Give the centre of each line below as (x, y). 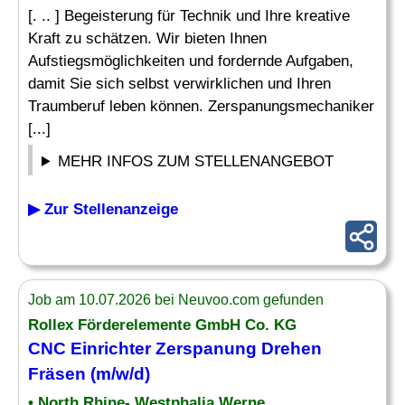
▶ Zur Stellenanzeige (103, 209)
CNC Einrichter (89, 348)
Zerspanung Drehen (236, 348)
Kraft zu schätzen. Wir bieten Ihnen (147, 38)
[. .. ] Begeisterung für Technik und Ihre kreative (189, 16)
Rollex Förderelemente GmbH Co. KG (162, 325)
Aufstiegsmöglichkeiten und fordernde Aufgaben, (191, 61)
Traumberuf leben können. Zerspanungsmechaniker (201, 106)
